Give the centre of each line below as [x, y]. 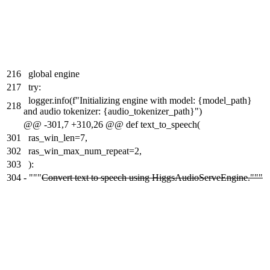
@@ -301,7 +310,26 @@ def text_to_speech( [112, 125]
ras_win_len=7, [58, 138]
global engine [54, 74]
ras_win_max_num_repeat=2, [85, 151]
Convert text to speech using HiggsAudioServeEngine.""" [152, 178]
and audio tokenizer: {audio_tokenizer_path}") [113, 111]
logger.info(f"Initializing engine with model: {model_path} [140, 101]
